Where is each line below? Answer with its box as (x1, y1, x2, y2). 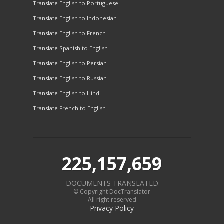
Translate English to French (33, 29, 106, 37)
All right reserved (87, 195, 136, 204)
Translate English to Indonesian (33, 14, 117, 22)
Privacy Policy (90, 203, 134, 213)
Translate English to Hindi (33, 89, 101, 97)
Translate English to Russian (33, 74, 107, 82)
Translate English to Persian (33, 59, 107, 67)
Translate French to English (33, 104, 106, 112)
